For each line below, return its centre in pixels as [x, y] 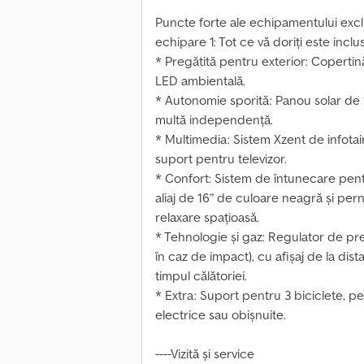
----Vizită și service [205, 354]
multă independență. [214, 120]
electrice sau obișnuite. [221, 315]
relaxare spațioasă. [207, 217]
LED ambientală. [200, 81]
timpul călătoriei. [201, 276]
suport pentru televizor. [221, 159]
